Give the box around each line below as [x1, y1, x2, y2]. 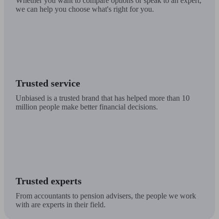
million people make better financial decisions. [16, 103, 158, 111]
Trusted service [16, 78, 80, 89]
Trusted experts [16, 175, 82, 187]
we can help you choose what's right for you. [16, 5, 154, 14]
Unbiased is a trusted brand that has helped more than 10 [16, 94, 190, 103]
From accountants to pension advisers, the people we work [16, 192, 196, 200]
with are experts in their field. [16, 200, 106, 209]
